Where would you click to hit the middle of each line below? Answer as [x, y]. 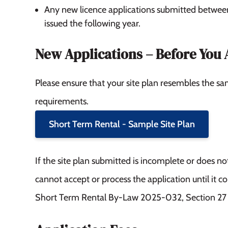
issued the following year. [92, 23]
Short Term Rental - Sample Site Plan [122, 124]
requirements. [62, 101]
